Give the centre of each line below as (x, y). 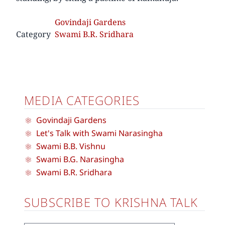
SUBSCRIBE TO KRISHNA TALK (111, 202)
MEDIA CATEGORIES (82, 100)
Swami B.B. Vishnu (71, 146)
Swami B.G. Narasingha (80, 159)
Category (33, 34)
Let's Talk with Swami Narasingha (99, 133)
